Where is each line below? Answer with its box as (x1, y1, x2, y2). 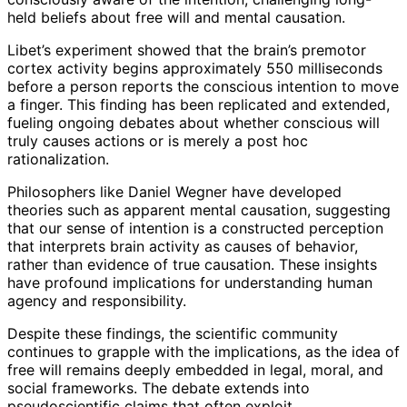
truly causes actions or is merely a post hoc (7, 131, 308, 150)
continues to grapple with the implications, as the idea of (7, 342, 400, 361)
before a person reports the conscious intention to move (7, 76, 399, 95)
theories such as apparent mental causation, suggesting (7, 200, 391, 219)
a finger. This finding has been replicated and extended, (7, 94, 390, 114)
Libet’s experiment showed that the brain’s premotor (7, 40, 366, 59)
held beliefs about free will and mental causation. (7, 7, 345, 26)
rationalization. (7, 149, 109, 168)
